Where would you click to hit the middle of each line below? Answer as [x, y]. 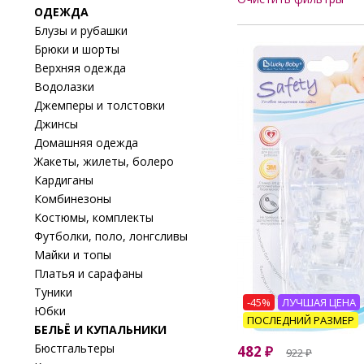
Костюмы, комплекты [94, 217]
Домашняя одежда [86, 142]
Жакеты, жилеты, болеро [104, 161]
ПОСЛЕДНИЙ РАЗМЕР [301, 320]
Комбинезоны [73, 198]
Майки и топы [73, 254]
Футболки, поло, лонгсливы [111, 236]
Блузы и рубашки [81, 30]
